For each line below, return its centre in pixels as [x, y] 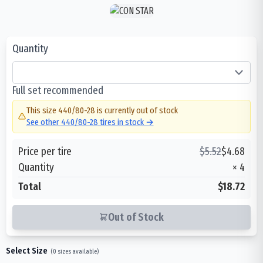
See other [43, 122]
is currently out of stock [136, 110]
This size [42, 110]
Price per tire [45, 151]
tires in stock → [126, 122]
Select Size [27, 250]
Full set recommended [58, 90]
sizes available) [77, 251]
